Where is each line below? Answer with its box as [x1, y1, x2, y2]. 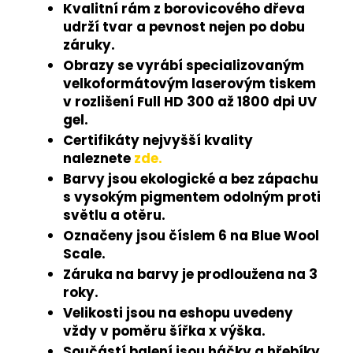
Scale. [63, 243, 106, 263]
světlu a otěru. [63, 205, 165, 225]
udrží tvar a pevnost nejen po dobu [63, 17, 305, 36]
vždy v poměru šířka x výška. [63, 321, 266, 340]
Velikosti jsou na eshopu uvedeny [63, 303, 293, 322]
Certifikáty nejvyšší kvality [63, 130, 253, 150]
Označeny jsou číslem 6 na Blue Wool [63, 225, 319, 245]
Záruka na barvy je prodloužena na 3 [63, 264, 318, 284]
